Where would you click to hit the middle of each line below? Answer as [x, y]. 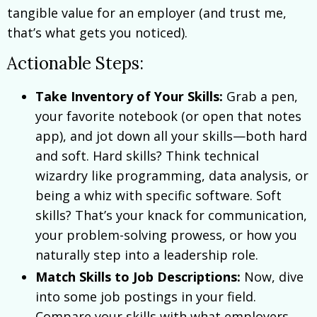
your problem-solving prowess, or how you [166, 235]
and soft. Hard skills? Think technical [147, 155]
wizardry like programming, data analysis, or [172, 175]
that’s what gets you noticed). [97, 32]
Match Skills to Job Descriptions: [138, 277]
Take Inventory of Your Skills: [129, 96]
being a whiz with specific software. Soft [158, 195]
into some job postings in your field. [146, 297]
